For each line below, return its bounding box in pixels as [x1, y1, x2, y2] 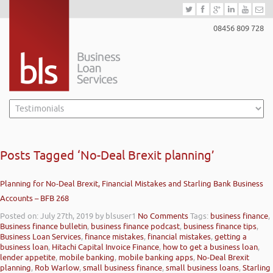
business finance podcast [91, 221, 180, 232]
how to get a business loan [163, 242, 258, 252]
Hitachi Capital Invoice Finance [52, 242, 159, 252]
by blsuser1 [95, 211, 136, 221]
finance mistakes [85, 232, 144, 242]
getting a [214, 232, 247, 242]
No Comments [138, 211, 188, 221]
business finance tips [183, 221, 257, 232]
